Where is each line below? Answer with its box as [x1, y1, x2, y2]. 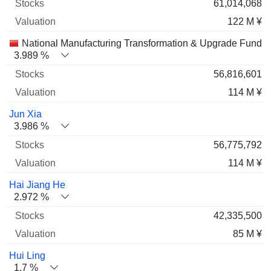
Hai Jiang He [9, 180, 65, 190]
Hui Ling [9, 250, 45, 261]
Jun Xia [9, 109, 42, 119]
